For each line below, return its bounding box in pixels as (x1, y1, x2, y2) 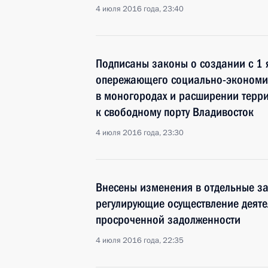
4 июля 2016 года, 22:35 (96, 235, 184, 246)
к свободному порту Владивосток (96, 105, 254, 119)
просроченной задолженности (96, 212, 240, 227)
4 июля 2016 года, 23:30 (96, 127, 184, 138)
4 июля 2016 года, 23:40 (96, 4, 184, 14)
